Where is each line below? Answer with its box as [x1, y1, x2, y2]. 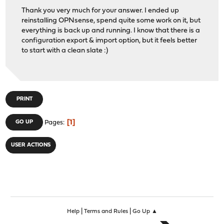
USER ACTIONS [11, 142, 51, 148]
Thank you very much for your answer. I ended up [21, 6, 179, 14]
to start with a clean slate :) [21, 46, 108, 54]
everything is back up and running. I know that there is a [21, 26, 200, 34]
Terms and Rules [83, 208, 128, 215]
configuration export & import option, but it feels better [21, 36, 197, 44]
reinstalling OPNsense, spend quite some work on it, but [21, 16, 201, 24]
